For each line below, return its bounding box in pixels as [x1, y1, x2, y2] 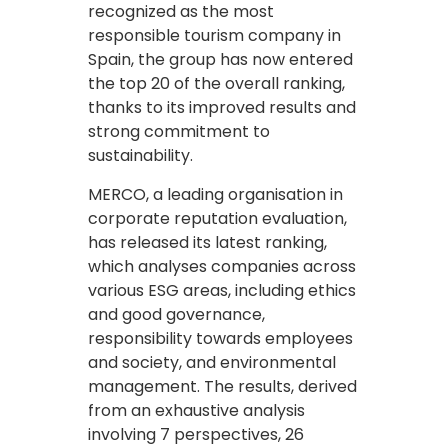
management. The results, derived [88, 374, 357, 398]
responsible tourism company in [88, 23, 341, 47]
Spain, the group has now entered [88, 47, 353, 71]
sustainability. [88, 143, 193, 167]
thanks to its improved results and [88, 95, 356, 119]
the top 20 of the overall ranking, [88, 71, 345, 95]
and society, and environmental [88, 350, 336, 374]
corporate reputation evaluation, [88, 206, 347, 230]
